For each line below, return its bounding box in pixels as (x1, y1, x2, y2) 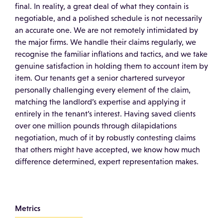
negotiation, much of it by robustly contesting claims (15, 133, 196, 142)
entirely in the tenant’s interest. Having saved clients (15, 109, 196, 118)
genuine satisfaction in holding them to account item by (15, 61, 208, 70)
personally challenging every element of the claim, (15, 85, 191, 94)
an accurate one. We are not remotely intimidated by (15, 25, 198, 34)
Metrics (15, 203, 40, 213)
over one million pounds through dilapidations (15, 121, 177, 130)
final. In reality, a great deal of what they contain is (15, 1, 189, 10)
